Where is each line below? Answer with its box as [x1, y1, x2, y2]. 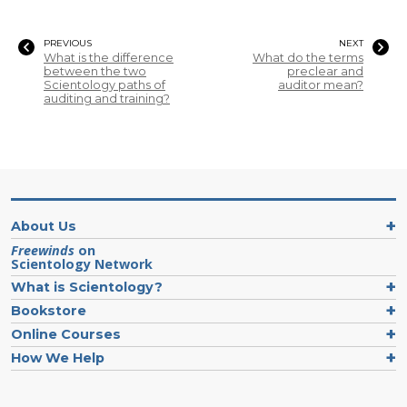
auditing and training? [44, 92, 170, 106]
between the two [44, 65, 146, 79]
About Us [11, 218, 76, 235]
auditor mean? [278, 78, 363, 93]
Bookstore [11, 303, 86, 320]
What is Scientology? [11, 279, 163, 296]
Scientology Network [11, 255, 153, 273]
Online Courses [11, 326, 121, 343]
